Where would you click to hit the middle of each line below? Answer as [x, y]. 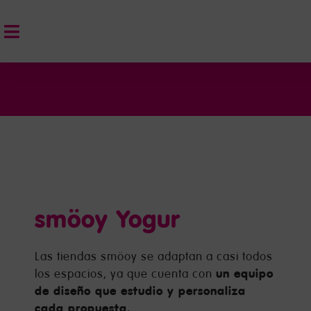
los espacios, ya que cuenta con [125, 274]
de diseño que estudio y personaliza [140, 291]
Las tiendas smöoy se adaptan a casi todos [154, 256]
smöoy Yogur [108, 219]
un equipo [245, 273]
